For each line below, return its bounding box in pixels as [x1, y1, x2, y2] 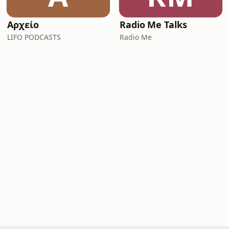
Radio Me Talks [120, 18, 187, 31]
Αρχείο [7, 18, 39, 31]
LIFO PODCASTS [7, 32, 61, 42]
